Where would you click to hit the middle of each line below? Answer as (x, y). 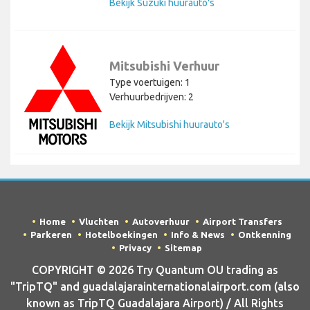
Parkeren (51, 234)
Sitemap (183, 247)
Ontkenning (264, 234)
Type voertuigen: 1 (150, 82)
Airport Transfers (242, 221)
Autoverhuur (161, 221)
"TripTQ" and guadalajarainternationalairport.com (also (155, 287)
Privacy (135, 247)
